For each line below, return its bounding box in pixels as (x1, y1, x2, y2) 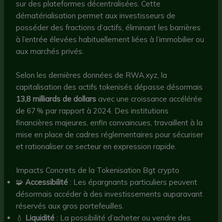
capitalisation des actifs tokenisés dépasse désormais (16, 82, 203, 92)
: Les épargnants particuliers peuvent (68, 177, 198, 187)
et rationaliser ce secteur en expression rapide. (16, 141, 177, 151)
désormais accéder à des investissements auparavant (16, 189, 203, 199)
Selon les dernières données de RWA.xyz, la (16, 70, 167, 80)
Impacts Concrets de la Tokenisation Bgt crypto (16, 165, 180, 175)
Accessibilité (25, 177, 68, 187)
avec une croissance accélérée (96, 94, 203, 104)
